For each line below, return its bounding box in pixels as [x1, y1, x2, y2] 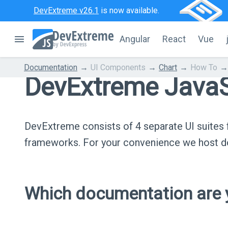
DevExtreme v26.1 [34, 6, 99, 15]
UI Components [91, 62, 146, 72]
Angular [120, 34, 150, 44]
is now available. [99, 6, 159, 15]
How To [190, 62, 217, 72]
